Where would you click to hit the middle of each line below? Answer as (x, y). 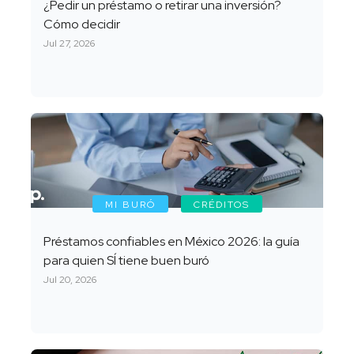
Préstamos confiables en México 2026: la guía (171, 242)
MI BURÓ (130, 205)
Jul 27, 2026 (69, 44)
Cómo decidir (81, 24)
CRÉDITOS (221, 205)
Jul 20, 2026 (70, 280)
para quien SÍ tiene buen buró (126, 261)
